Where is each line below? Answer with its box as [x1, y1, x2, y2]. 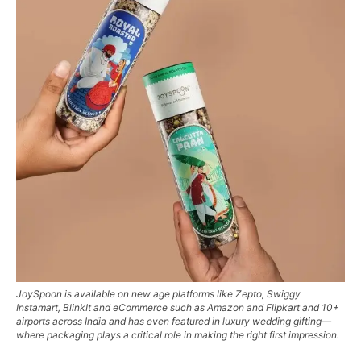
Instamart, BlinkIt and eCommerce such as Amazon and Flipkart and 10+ [16, 301, 339, 313]
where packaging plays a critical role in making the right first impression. [16, 329, 339, 341]
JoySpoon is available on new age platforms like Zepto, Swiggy [16, 288, 301, 300]
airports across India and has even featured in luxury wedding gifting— [16, 315, 331, 327]
